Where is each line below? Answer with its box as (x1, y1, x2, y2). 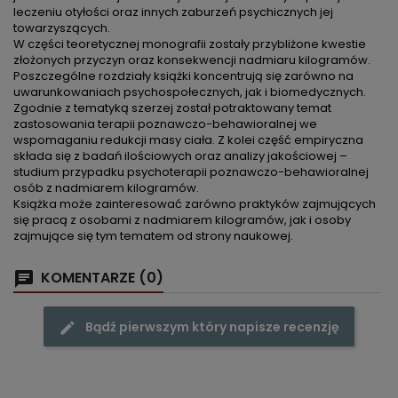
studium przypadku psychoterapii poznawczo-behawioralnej (13, 163, 369, 181)
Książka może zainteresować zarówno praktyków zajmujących (13, 195, 376, 213)
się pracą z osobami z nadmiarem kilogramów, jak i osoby (13, 211, 351, 229)
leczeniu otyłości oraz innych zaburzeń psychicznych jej (13, 4, 333, 21)
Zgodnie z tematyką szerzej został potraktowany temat (13, 99, 331, 117)
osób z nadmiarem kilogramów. (13, 179, 199, 197)
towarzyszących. (13, 20, 110, 37)
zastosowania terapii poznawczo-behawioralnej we (13, 115, 317, 133)
